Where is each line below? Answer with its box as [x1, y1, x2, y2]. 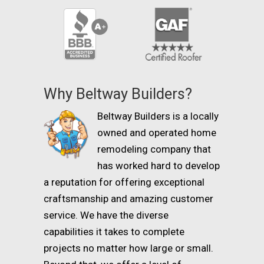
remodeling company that [97, 143, 211, 156]
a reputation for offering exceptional [44, 176, 204, 189]
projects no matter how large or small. [44, 242, 213, 255]
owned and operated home [97, 127, 216, 139]
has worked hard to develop [97, 160, 220, 172]
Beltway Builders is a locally [97, 110, 219, 123]
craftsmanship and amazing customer [44, 193, 213, 205]
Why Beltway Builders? [44, 85, 192, 103]
